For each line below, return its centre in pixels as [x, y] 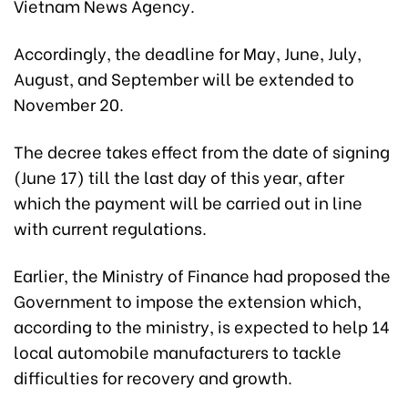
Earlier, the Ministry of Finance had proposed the [202, 274]
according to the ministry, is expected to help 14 [202, 325]
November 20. [69, 103]
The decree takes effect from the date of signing [202, 150]
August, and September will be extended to [184, 77]
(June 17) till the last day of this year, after [179, 176]
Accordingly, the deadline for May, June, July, [188, 52]
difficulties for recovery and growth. [153, 376]
